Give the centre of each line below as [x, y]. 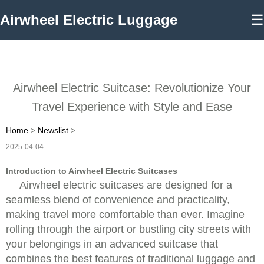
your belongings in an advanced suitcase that [112, 244]
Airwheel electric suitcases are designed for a [126, 185]
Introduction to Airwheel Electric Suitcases [92, 171]
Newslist [53, 130]
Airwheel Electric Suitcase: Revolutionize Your [132, 88]
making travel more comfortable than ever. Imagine [125, 214]
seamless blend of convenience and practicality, [118, 200]
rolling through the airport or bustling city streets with [128, 229]
